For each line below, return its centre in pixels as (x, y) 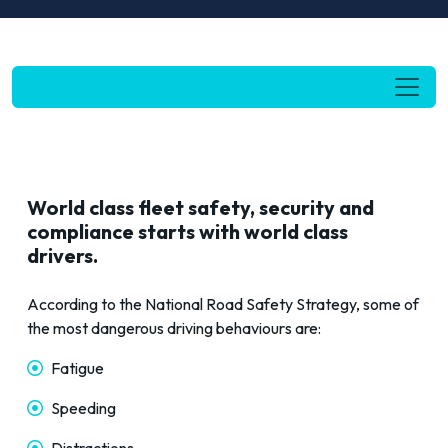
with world (247, 232)
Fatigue (77, 368)
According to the (86, 304)
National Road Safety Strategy (250, 304)
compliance (82, 232)
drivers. (62, 256)
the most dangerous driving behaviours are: (174, 328)
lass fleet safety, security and (236, 208)
